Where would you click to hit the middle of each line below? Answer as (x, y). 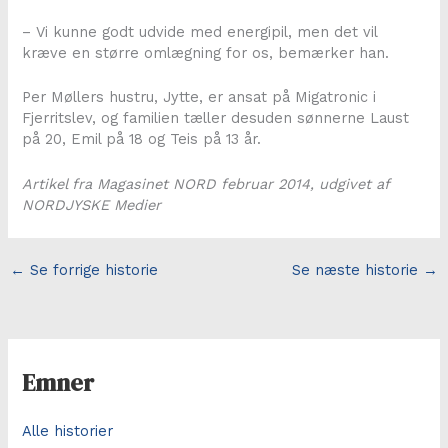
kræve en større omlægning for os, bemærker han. (206, 53)
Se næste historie (358, 269)
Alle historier (68, 430)
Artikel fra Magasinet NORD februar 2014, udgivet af (206, 183)
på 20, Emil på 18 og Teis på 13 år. (142, 139)
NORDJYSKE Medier (92, 204)
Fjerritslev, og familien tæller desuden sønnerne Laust (216, 118)
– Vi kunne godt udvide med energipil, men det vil (200, 32)
